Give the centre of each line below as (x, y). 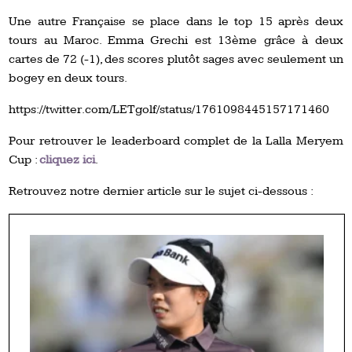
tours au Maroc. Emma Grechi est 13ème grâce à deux (176, 40)
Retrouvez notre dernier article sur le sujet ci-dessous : (161, 191)
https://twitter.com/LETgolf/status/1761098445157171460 (169, 109)
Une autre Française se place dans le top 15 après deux (176, 21)
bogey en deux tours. (68, 78)
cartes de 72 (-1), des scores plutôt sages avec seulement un (176, 59)
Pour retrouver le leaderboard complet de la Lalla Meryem (176, 141)
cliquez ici (68, 159)
